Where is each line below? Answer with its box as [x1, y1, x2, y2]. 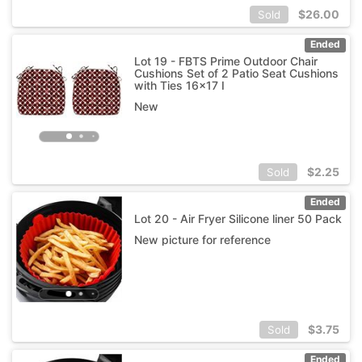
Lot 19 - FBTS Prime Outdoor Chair [133, 53, 318, 68]
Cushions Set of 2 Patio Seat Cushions [133, 65, 339, 80]
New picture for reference [133, 232, 271, 246]
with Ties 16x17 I [133, 78, 225, 92]
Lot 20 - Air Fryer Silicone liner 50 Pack [133, 211, 342, 225]
